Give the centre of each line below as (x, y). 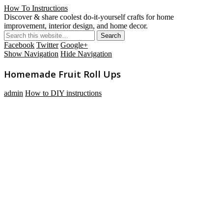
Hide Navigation (86, 54)
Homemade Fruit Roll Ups (62, 74)
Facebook (19, 45)
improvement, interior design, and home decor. (76, 26)
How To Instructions (36, 8)
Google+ (74, 45)
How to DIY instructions (63, 93)
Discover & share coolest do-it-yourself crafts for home (89, 17)
